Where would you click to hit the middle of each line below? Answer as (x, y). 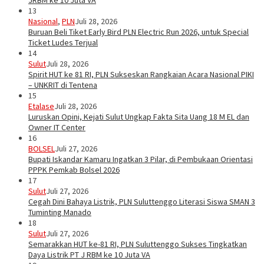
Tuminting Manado (60, 212)
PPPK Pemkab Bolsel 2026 (74, 170)
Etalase (41, 106)
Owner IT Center (57, 128)
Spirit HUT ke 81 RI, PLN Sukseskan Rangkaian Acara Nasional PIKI (141, 75)
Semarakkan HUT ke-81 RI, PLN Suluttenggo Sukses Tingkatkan (138, 244)
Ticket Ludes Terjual (63, 43)
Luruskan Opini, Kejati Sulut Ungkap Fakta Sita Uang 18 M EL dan (139, 117)
